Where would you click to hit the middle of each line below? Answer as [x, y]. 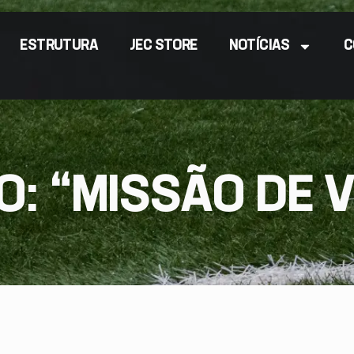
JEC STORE [164, 46]
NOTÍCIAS [259, 46]
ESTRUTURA [59, 46]
